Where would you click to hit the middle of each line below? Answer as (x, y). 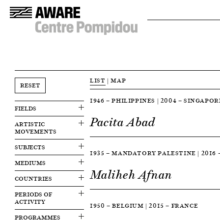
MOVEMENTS (36, 131)
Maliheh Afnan (131, 175)
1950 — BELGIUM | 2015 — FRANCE (144, 206)
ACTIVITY (30, 202)
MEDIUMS (30, 163)
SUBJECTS (30, 147)
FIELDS (26, 108)
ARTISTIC (30, 124)
